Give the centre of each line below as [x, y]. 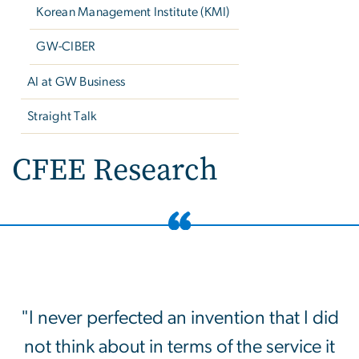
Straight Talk [62, 117]
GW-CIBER [66, 47]
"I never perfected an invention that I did [179, 319]
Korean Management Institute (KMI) [133, 12]
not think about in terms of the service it [179, 347]
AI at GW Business [77, 81]
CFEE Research [115, 170]
